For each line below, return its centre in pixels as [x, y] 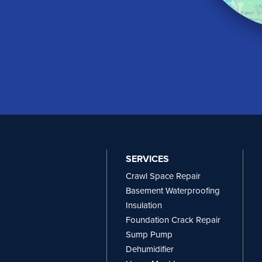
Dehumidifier [150, 249]
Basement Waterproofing [173, 190]
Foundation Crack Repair [173, 220]
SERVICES [147, 158]
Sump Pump [149, 234]
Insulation [144, 205]
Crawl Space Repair [163, 176]
